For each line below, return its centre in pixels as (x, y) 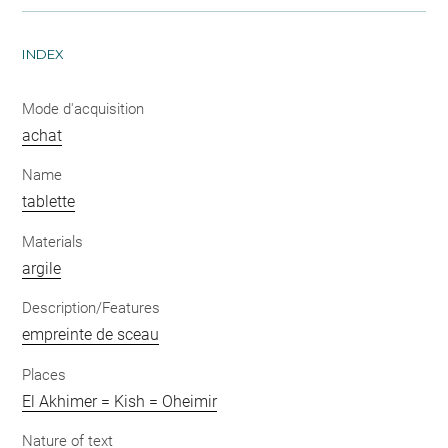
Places (44, 374)
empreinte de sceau (91, 334)
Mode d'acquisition (83, 108)
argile (42, 268)
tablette (49, 201)
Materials (53, 241)
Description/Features (91, 308)
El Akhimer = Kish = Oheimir (120, 401)
